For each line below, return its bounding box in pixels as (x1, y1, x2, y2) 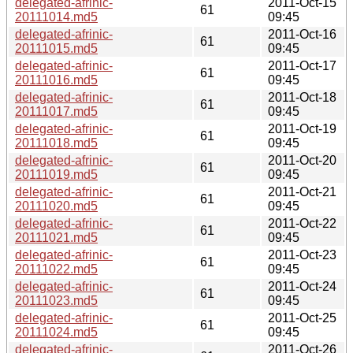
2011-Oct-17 (268, 58, 336, 72)
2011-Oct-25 (268, 310, 336, 325)
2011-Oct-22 (268, 216, 336, 230)
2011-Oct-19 (268, 121, 336, 136)
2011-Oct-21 (268, 184, 336, 199)
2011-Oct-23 (268, 247, 336, 262)
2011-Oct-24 (268, 279, 336, 293)
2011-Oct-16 (268, 27, 336, 41)
